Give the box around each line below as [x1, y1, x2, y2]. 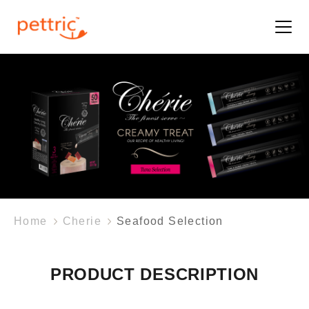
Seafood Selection [117, 215, 223, 227]
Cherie [62, 215, 102, 227]
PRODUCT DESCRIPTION [50, 265, 259, 283]
